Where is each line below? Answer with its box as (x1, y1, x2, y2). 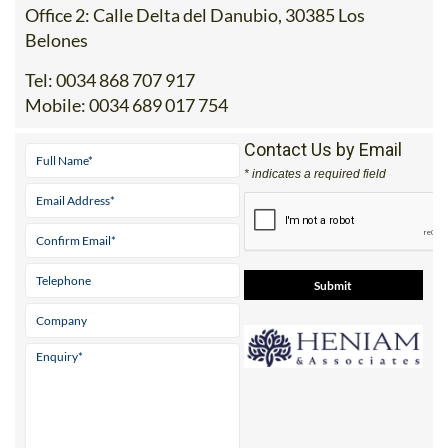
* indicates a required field (243, 131, 386, 146)
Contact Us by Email (243, 103, 402, 125)
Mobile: (25, 58, 86, 81)
